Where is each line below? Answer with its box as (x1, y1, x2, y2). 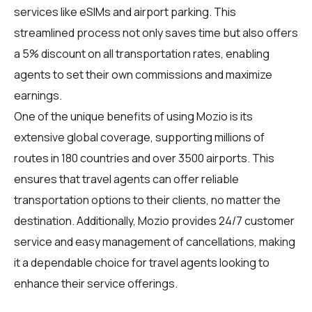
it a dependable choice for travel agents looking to (14, 254, 270, 270)
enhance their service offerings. (14, 275, 178, 291)
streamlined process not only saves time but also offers (14, 24, 298, 40)
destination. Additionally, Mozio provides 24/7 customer (14, 212, 295, 228)
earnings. (14, 87, 62, 103)
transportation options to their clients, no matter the (14, 192, 281, 208)
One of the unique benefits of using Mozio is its (14, 108, 253, 124)
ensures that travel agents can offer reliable (14, 171, 239, 187)
